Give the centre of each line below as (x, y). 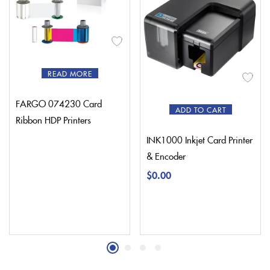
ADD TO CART (200, 109)
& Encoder (166, 155)
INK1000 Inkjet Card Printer (199, 139)
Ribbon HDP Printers (53, 119)
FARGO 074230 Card (59, 103)
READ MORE (70, 73)
